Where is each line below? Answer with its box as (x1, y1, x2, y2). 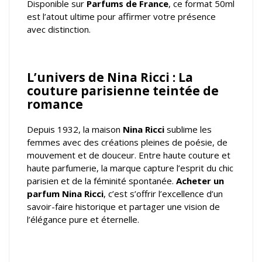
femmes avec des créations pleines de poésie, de (27, 136, 227, 149)
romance (27, 96, 83, 113)
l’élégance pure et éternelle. (27, 213, 139, 226)
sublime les (164, 123, 212, 136)
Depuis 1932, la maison (27, 123, 123, 136)
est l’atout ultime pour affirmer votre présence (27, 11, 216, 23)
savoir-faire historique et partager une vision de (27, 201, 220, 213)
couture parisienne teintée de (27, 82, 219, 99)
